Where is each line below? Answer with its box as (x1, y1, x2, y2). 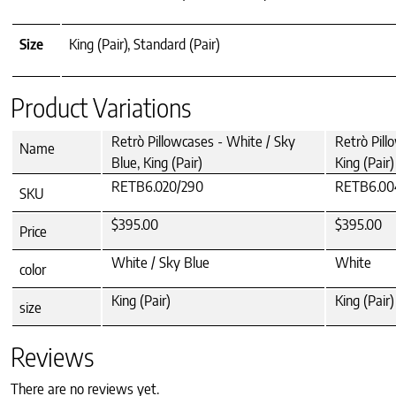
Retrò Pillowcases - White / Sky (111, 133, 295, 151)
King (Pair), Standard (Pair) (69, 35, 220, 54)
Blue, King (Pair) (111, 154, 202, 172)
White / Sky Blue (111, 254, 209, 272)
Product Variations (11, 92, 191, 124)
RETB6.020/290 (111, 178, 203, 196)
